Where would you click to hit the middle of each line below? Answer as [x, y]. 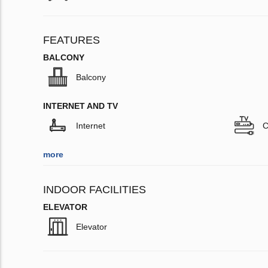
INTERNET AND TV [80, 106]
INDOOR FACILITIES [95, 190]
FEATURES [71, 40]
